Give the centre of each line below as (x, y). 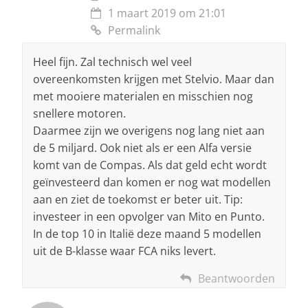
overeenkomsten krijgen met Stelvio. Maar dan (154, 79)
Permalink (134, 30)
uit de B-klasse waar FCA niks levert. (124, 251)
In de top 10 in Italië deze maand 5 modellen (147, 233)
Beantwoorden (236, 278)
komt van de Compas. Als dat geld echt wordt (150, 165)
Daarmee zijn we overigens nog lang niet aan (149, 130)
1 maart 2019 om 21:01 (167, 13)
